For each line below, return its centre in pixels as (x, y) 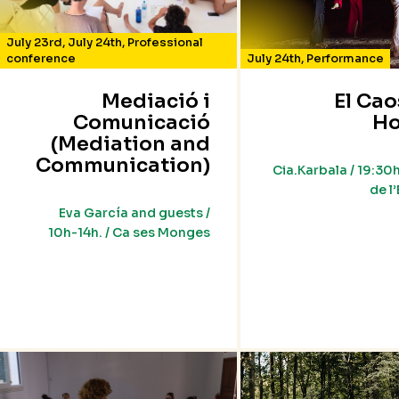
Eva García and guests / (134, 213)
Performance (345, 59)
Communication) (122, 166)
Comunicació (141, 123)
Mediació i (155, 102)
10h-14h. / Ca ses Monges (129, 233)
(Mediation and (130, 144)
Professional (165, 43)
